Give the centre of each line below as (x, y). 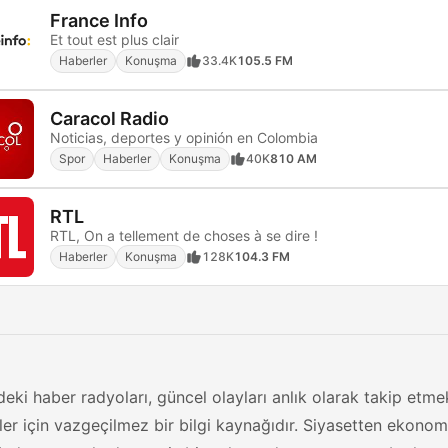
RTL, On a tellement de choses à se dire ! (184, 235)
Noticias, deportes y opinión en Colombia (184, 137)
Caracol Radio (109, 118)
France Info (99, 20)
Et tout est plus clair (114, 39)
